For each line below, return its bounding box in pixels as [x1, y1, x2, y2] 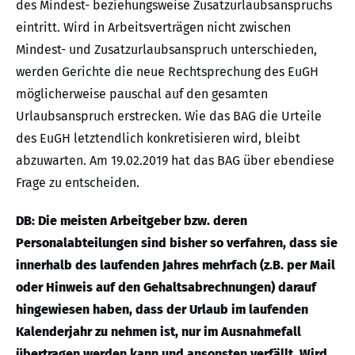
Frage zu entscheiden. [16, 175, 139, 191]
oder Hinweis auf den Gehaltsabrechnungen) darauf [16, 280, 316, 296]
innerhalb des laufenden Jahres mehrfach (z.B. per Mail [16, 258, 335, 273]
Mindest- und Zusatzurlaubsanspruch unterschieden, [16, 42, 317, 58]
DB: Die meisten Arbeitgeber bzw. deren [16, 213, 247, 229]
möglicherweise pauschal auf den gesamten [16, 86, 268, 102]
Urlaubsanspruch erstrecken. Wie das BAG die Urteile [16, 109, 322, 124]
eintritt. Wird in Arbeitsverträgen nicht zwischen [16, 20, 291, 36]
